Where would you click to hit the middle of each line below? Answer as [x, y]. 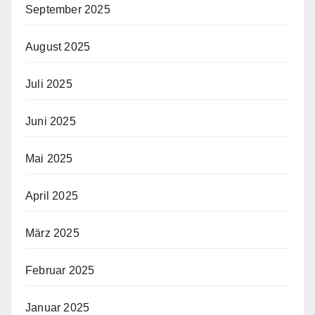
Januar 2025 [58, 307]
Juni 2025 [51, 121]
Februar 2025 [60, 270]
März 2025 [52, 233]
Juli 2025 [49, 84]
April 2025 [52, 195]
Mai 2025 [49, 158]
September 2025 [68, 9]
